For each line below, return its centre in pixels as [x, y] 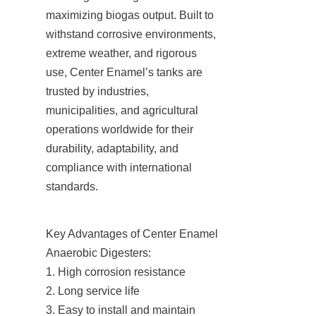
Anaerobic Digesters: [98, 253]
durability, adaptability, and [112, 148]
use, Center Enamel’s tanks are [124, 72]
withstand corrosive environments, [131, 34]
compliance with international [119, 167]
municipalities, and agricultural [122, 110]
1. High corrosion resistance [116, 272]
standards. [72, 186]
